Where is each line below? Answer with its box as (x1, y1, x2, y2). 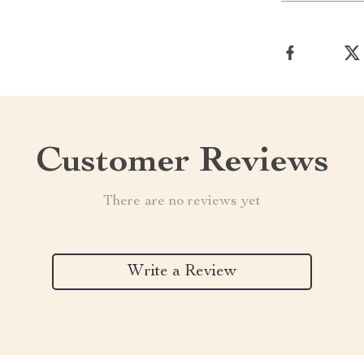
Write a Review (128, 263, 236, 280)
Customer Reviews (35, 145, 329, 181)
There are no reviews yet (103, 194, 261, 209)
